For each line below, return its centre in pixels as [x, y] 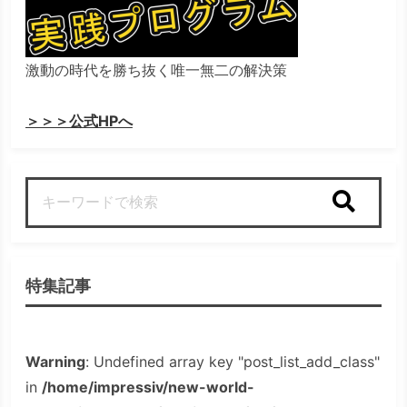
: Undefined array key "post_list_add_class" [233, 362]
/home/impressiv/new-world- [148, 387]
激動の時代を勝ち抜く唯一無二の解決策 [156, 70]
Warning [55, 362]
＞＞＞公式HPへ [79, 121]
